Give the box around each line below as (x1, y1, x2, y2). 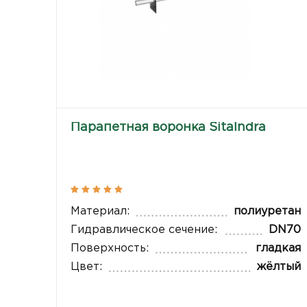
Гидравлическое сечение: (71, 224, 218, 235)
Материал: (71, 206, 130, 217)
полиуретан (233, 206, 301, 217)
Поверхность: (71, 243, 149, 254)
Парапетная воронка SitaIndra (71, 122, 267, 134)
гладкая (255, 243, 301, 254)
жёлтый (256, 261, 301, 272)
